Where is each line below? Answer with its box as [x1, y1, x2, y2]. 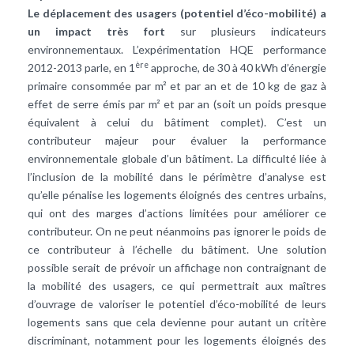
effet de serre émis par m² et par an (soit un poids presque [28, 97, 326, 111]
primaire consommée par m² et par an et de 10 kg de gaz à [28, 79, 326, 93]
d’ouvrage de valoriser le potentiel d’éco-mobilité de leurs [28, 297, 326, 311]
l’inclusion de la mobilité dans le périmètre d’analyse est [28, 170, 326, 184]
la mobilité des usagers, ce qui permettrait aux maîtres [28, 279, 326, 293]
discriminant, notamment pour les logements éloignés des [28, 333, 326, 348]
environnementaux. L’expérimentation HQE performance [28, 43, 326, 57]
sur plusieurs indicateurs [165, 24, 326, 39]
